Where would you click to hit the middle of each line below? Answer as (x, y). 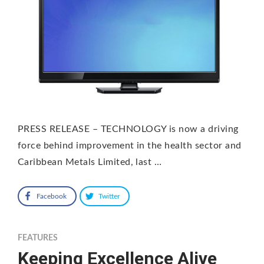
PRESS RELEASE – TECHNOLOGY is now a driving (128, 129)
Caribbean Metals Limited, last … (90, 162)
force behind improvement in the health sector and (130, 146)
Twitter (109, 197)
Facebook (52, 197)
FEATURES (38, 238)
